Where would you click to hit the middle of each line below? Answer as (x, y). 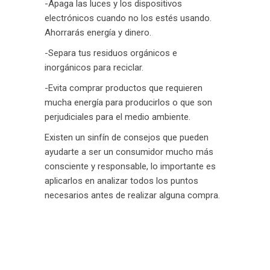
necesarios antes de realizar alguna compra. (133, 195)
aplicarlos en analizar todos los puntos (121, 181)
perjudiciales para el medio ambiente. (118, 117)
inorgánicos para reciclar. (94, 67)
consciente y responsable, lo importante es (130, 166)
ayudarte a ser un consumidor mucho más (129, 152)
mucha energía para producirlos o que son (128, 102)
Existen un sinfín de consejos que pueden (127, 137)
